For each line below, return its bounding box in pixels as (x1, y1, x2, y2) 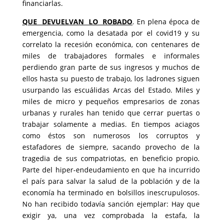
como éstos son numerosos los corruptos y (22, 131, 200, 140)
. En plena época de (132, 17, 200, 26)
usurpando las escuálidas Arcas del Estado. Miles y (22, 85, 200, 95)
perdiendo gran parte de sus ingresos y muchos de (22, 62, 200, 72)
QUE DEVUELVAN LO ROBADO (22, 17, 133, 26)
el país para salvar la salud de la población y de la (22, 176, 200, 186)
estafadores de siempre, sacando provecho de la (22, 142, 200, 152)
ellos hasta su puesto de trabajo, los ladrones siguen (22, 74, 200, 83)
